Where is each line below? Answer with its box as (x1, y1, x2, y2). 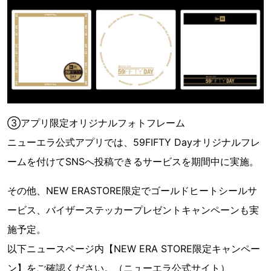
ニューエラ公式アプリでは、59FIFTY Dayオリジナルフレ (7, 135, 260, 148)
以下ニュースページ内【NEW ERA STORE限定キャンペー (7, 242, 260, 255)
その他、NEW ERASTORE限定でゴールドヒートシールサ (7, 184, 257, 197)
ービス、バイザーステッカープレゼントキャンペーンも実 (7, 203, 259, 216)
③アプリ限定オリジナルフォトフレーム (7, 116, 185, 129)
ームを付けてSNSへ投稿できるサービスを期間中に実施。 (7, 155, 259, 168)
